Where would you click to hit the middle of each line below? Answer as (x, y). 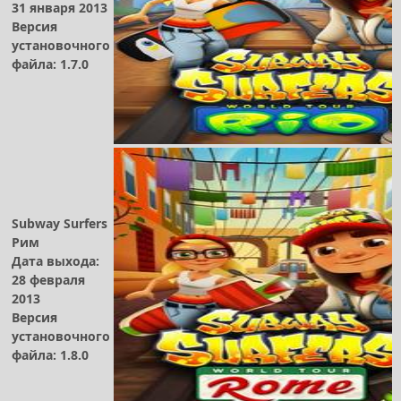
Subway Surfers (60, 223)
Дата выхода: (55, 260)
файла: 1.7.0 (50, 64)
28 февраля (48, 279)
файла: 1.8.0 (50, 354)
